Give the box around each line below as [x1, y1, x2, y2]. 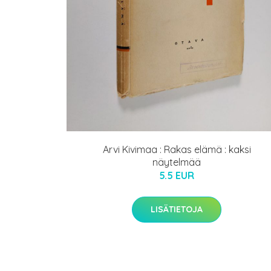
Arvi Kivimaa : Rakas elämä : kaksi [102, 143, 251, 156]
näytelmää [152, 156, 201, 169]
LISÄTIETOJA [151, 204, 203, 215]
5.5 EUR [159, 169, 194, 182]
